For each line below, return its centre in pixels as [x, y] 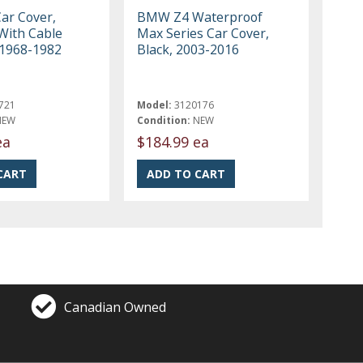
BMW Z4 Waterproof [200, 17]
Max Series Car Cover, [203, 33]
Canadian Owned [115, 307]
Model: [155, 105]
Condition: [164, 120]
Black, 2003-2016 [188, 49]
